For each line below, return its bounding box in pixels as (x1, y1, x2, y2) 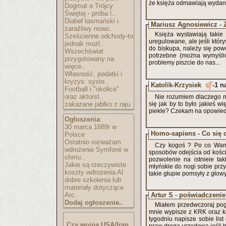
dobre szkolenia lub (65, 176, 121, 184)
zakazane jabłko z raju (65, 100, 130, 108)
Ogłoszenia (65, 116, 100, 123)
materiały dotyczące (65, 184, 124, 191)
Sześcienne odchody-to (65, 32, 133, 40)
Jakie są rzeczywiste (65, 161, 126, 168)
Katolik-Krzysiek (151, 81, 201, 89)
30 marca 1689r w (65, 123, 117, 131)
